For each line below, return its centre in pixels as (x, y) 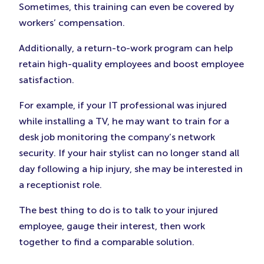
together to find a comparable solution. (107, 242)
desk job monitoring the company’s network (117, 137)
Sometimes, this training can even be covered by (126, 7)
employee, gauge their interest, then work (112, 226)
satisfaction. (47, 80)
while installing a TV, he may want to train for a (124, 121)
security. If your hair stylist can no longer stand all (129, 153)
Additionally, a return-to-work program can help (126, 48)
